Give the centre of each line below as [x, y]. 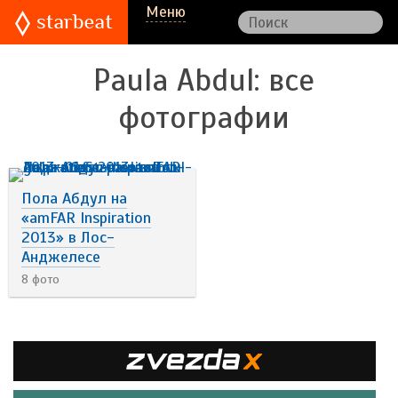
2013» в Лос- [68, 237]
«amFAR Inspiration [86, 218]
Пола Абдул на [74, 198]
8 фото [40, 279]
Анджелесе [61, 257]
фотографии [203, 118]
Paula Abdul [173, 80]
